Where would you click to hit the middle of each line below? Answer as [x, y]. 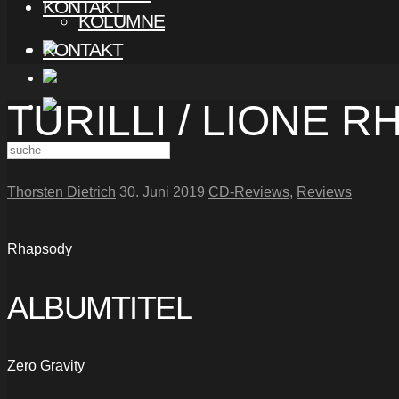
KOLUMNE [122, 21]
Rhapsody [40, 248]
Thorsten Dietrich [61, 191]
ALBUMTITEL [99, 307]
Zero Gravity [46, 366]
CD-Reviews [249, 191]
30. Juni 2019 [162, 191]
